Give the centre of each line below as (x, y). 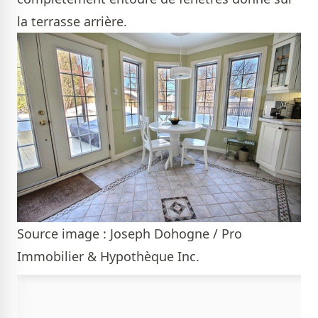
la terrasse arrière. (74, 22)
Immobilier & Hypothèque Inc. (108, 256)
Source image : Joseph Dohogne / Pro (130, 233)
